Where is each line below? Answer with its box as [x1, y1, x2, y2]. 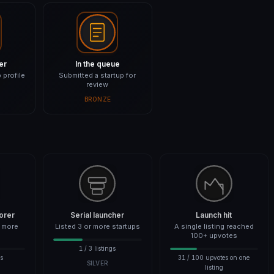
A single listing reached [174, 222, 254, 231]
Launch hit [196, 210, 232, 220]
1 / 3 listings [79, 245, 116, 252]
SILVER [86, 259, 108, 267]
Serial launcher [70, 210, 125, 220]
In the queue [75, 59, 120, 68]
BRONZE [84, 95, 111, 103]
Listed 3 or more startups [54, 222, 140, 231]
